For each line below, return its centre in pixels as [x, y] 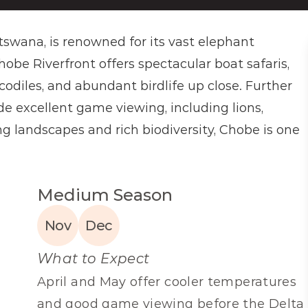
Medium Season [105, 195]
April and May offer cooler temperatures [167, 282]
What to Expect [93, 258]
